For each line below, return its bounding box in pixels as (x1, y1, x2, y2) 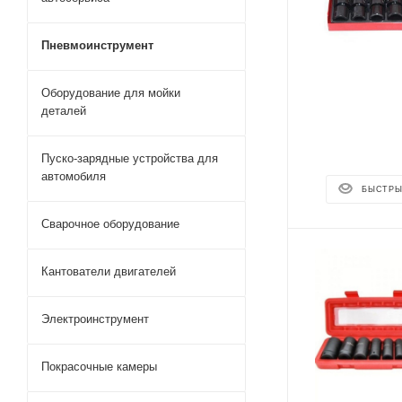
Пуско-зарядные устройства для (41, 152, 218, 165)
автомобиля (41, 170, 106, 183)
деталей (41, 104, 86, 118)
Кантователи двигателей (41, 265, 176, 278)
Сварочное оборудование (41, 217, 179, 231)
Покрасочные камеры (41, 360, 157, 373)
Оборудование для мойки (41, 86, 180, 100)
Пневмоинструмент (41, 39, 153, 52)
